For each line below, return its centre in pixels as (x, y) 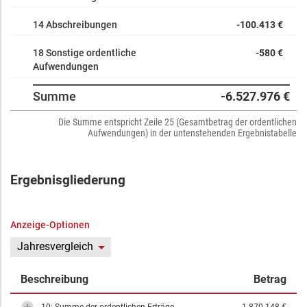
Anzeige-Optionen (50, 225)
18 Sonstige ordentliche (85, 53)
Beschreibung (54, 279)
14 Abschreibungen (75, 25)
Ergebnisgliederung (68, 180)
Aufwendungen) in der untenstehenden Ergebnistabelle (192, 133)
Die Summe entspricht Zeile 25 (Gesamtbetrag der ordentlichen (177, 122)
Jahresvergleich (55, 246)
